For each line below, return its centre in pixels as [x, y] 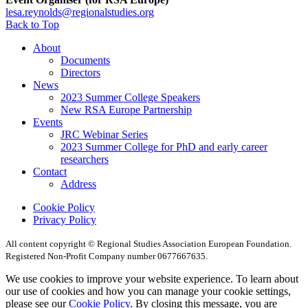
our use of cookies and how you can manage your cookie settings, [148, 291]
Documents [85, 60]
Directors [80, 73]
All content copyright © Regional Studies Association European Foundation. [148, 244]
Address [78, 184]
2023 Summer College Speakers [130, 98]
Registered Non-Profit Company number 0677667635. [107, 256]
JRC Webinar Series [104, 135]
